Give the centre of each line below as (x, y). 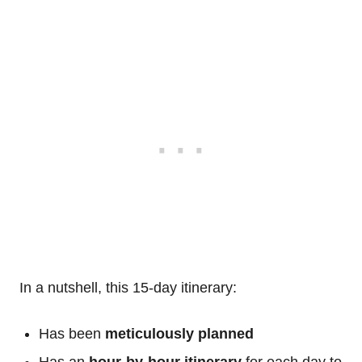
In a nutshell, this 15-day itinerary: (128, 288)
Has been (72, 334)
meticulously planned (179, 334)
